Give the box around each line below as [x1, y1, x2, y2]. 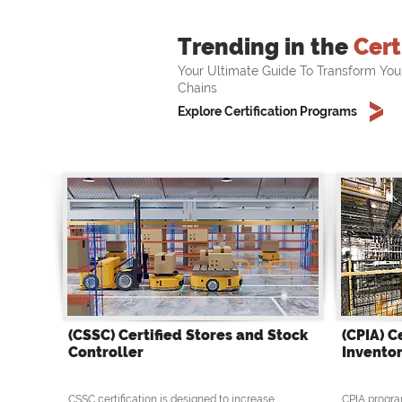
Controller [67, 344, 144, 362]
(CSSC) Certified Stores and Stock [67, 327, 308, 345]
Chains [178, 81, 217, 96]
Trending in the [178, 33, 354, 61]
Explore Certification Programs [178, 104, 357, 119]
